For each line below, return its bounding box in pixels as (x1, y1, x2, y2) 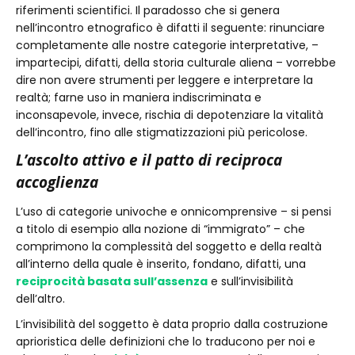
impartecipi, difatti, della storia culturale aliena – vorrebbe (16, 55, 336, 71)
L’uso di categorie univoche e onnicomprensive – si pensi (16, 204, 331, 219)
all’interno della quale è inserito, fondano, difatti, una (16, 256, 306, 272)
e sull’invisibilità (208, 273, 293, 289)
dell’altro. (16, 291, 71, 307)
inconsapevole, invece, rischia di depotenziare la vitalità (16, 107, 323, 123)
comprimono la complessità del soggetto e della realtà (16, 239, 322, 254)
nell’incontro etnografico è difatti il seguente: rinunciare (16, 20, 325, 36)
